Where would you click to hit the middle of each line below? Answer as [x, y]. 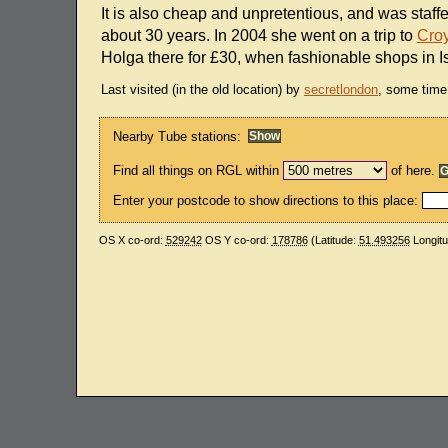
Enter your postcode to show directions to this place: [268, 201]
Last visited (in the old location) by [202, 90]
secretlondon [340, 90]
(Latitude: [333, 240]
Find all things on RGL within [196, 170]
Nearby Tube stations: [177, 136]
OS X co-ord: [132, 240]
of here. [413, 170]
